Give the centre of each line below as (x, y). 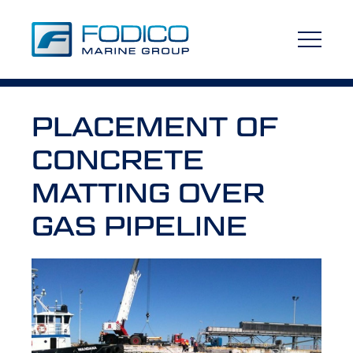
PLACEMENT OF (155, 126)
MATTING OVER (148, 193)
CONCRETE (118, 160)
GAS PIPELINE (139, 226)
